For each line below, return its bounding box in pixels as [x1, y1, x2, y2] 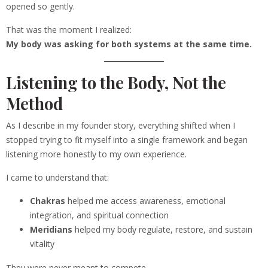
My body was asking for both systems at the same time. [6, 38, 252, 50]
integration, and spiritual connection [30, 209, 169, 221]
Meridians [30, 224, 72, 236]
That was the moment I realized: [6, 24, 132, 36]
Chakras [30, 195, 65, 207]
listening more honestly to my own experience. [6, 148, 187, 160]
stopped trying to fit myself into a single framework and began [6, 134, 248, 146]
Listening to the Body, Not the [6, 71, 226, 94]
